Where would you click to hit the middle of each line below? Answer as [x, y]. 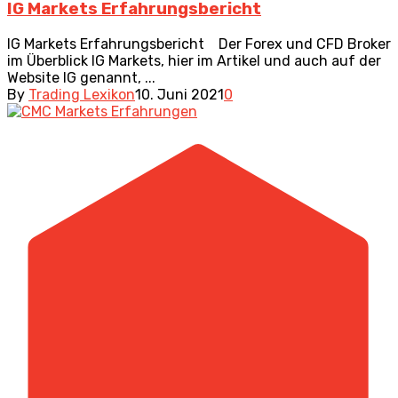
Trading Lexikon [82, 94]
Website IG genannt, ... [81, 77]
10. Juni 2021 [179, 94]
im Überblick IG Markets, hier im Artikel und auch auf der [194, 60]
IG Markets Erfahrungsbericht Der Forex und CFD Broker [199, 44]
